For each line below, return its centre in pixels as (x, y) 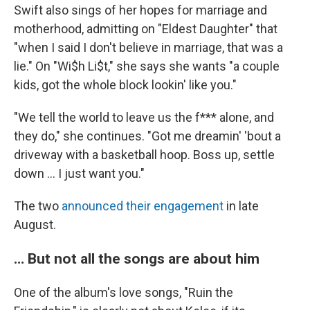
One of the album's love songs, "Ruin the (124, 292)
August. (35, 225)
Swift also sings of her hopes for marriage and (140, 10)
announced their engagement (143, 206)
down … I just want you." (79, 173)
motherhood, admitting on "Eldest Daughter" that (146, 29)
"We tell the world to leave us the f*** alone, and (144, 117)
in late (241, 206)
